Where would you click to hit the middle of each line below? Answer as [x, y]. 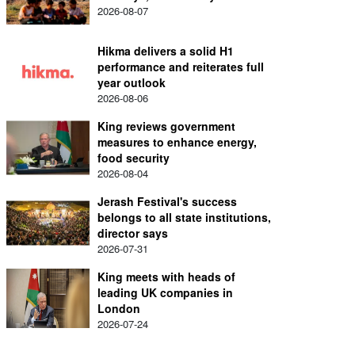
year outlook [132, 82]
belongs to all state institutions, [184, 217]
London [119, 308]
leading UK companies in [165, 292]
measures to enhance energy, [177, 142]
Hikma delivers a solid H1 [166, 51]
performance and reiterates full [181, 67]
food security [134, 158]
